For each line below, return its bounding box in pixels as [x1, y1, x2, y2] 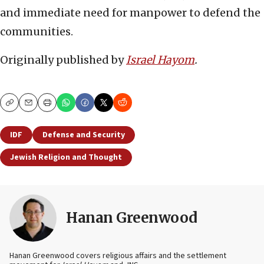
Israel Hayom [126, 53, 194, 67]
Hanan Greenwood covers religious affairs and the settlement [9, 250, 226, 262]
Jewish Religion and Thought [10, 151, 122, 164]
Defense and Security [42, 129, 125, 141]
